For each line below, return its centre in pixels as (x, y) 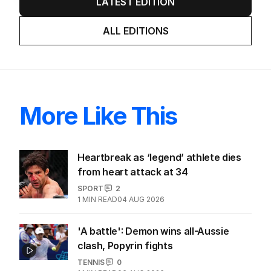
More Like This (98, 152)
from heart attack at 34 (133, 208)
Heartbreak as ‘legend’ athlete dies (159, 194)
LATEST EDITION (135, 38)
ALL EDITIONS (135, 67)
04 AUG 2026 (141, 236)
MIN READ (100, 236)
